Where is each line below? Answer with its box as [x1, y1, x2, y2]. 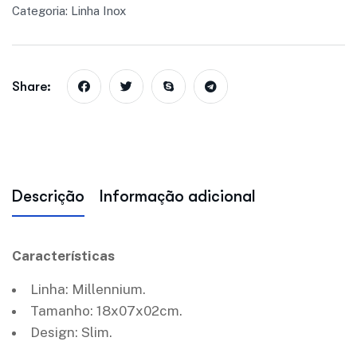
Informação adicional [100, 187, 256, 206]
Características [12, 248, 115, 264]
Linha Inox [71, 4, 126, 18]
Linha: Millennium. [30, 281, 146, 297]
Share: [12, 79, 51, 94]
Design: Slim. [30, 324, 112, 340]
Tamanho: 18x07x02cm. [30, 303, 182, 319]
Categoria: [12, 4, 71, 18]
